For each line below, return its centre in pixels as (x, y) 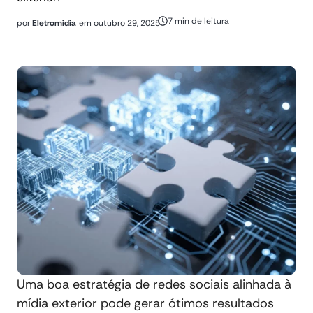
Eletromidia (54, 23)
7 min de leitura (198, 21)
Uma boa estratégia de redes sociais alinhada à (154, 284)
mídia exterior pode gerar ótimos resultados (145, 303)
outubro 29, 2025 (127, 23)
